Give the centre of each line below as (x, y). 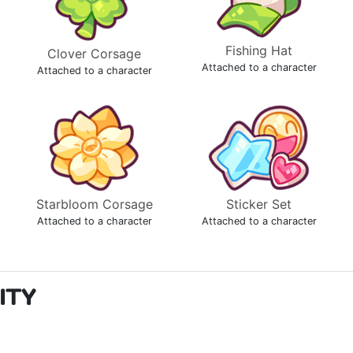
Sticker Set (259, 204)
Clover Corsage (94, 54)
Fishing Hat (259, 50)
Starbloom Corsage (94, 204)
